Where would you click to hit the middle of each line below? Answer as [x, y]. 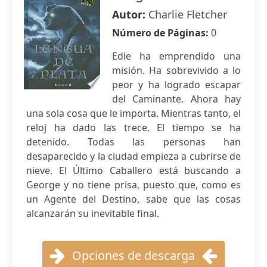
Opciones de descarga [133, 255]
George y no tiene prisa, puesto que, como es [133, 185]
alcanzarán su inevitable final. [93, 213]
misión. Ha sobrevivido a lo [176, 70]
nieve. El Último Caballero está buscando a [133, 170]
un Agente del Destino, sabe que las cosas [133, 199]
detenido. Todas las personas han [133, 142]
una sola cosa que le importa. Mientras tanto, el [133, 113]
